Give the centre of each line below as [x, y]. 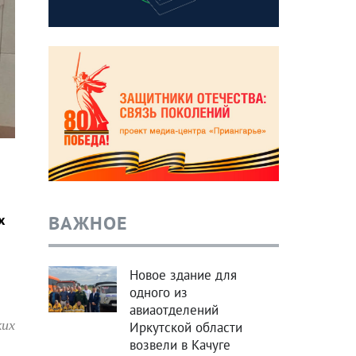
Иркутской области [186, 328]
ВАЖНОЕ [88, 223]
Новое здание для [183, 275]
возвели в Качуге [180, 345]
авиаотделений [174, 310]
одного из [158, 293]
